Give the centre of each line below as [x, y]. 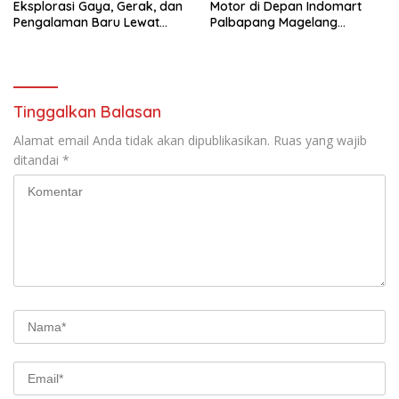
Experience [45, 54]
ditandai [38, 159]
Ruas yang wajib [320, 140]
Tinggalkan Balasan [87, 111]
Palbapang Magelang [274, 22]
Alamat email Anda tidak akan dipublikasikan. [142, 140]
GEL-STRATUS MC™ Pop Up [93, 38]
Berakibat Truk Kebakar [282, 38]
